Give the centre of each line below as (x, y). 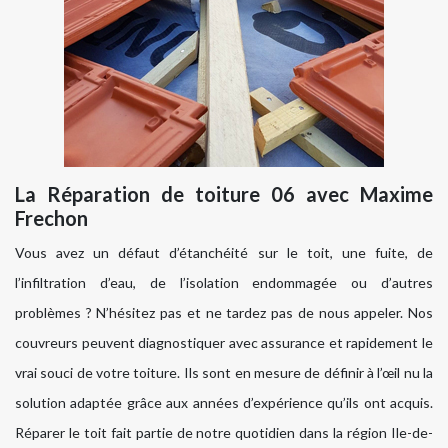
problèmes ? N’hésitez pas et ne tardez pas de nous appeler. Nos (224, 313)
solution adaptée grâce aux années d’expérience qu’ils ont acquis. (224, 403)
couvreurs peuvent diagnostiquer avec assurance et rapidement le (224, 343)
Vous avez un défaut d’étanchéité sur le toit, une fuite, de (224, 253)
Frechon (51, 218)
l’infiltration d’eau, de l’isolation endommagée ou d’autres (224, 283)
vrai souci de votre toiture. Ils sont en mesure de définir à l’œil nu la (224, 373)
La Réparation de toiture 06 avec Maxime (224, 194)
